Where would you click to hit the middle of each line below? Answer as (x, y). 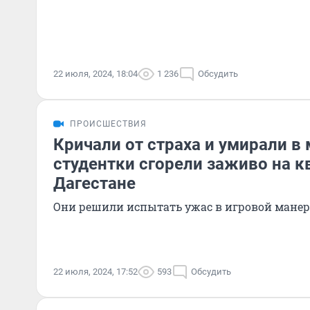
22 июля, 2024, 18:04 (95, 74)
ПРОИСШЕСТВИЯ (108, 124)
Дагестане (94, 183)
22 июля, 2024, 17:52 (95, 272)
